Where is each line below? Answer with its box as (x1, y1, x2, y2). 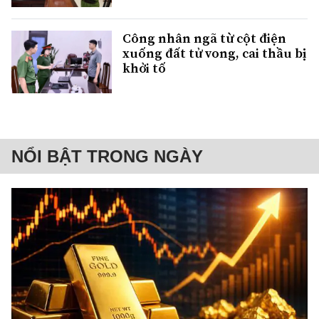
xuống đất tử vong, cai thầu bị (122, 44, 306, 63)
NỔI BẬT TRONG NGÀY (11, 147, 203, 167)
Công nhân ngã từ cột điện (122, 29, 286, 48)
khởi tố (122, 59, 166, 78)
